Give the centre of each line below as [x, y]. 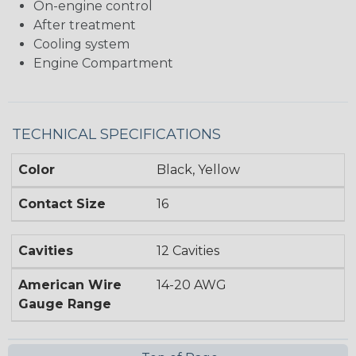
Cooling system [81, 44]
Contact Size [62, 204]
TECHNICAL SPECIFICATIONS [116, 135]
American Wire [70, 285]
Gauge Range [65, 304]
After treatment [85, 25]
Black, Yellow [199, 170]
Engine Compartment [103, 64]
